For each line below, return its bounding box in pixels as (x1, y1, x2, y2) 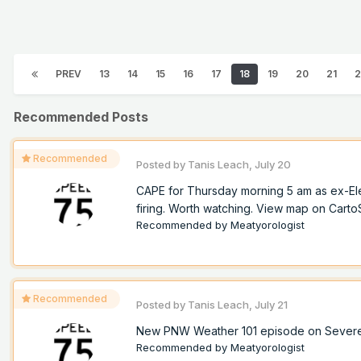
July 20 (255, 158, 291, 172)
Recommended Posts (14, 109, 148, 126)
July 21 (255, 298, 288, 312)
